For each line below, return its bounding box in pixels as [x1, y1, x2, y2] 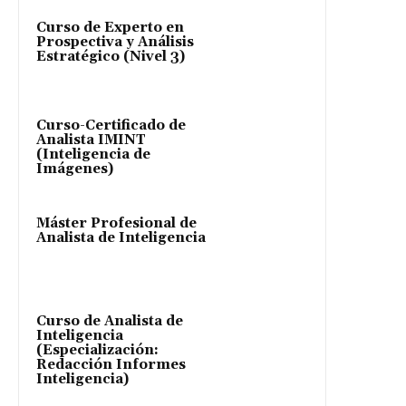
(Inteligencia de [36, 146, 150, 164]
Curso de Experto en [36, 19, 184, 37]
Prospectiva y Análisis [36, 34, 194, 52]
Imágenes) [36, 160, 113, 179]
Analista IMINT [36, 131, 146, 150]
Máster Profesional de [36, 215, 197, 233]
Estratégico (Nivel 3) [36, 48, 185, 66]
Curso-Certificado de [36, 117, 186, 135]
